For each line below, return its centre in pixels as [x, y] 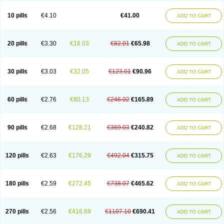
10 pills [17, 15]
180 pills [17, 183]
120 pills [17, 155]
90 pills [17, 127]
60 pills [17, 99]
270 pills [17, 211]
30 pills [17, 71]
